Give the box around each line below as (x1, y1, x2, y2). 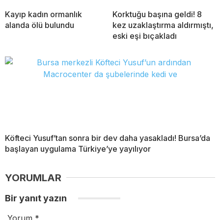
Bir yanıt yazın (5, 192, 69, 203)
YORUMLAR (5, 171, 61, 184)
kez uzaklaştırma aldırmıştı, (112, 20, 214, 30)
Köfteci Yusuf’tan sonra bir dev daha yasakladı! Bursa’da (5, 133, 210, 143)
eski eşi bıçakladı (112, 30, 177, 41)
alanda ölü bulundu (5, 20, 74, 30)
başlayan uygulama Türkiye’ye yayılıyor (5, 143, 151, 154)
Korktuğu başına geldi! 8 (112, 9, 202, 19)
